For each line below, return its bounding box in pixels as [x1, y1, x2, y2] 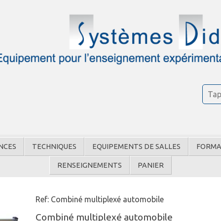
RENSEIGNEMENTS [57, 161, 122, 170]
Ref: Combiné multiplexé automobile [36, 195, 164, 204]
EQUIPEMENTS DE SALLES [92, 143, 181, 151]
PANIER [138, 161, 164, 170]
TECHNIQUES [32, 143, 76, 151]
